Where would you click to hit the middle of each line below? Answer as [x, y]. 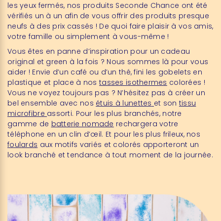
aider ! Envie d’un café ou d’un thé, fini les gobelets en [105, 72]
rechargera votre [146, 124]
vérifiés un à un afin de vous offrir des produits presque [108, 16]
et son [166, 103]
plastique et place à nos [53, 83]
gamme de [29, 124]
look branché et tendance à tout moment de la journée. [110, 155]
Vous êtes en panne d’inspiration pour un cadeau [99, 52]
